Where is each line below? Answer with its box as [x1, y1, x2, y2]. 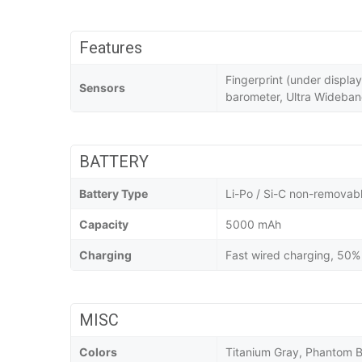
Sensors [79, 81, 125, 95]
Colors [79, 345, 117, 360]
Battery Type [79, 187, 148, 201]
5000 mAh [225, 217, 281, 232]
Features [79, 38, 142, 58]
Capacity [79, 217, 128, 232]
